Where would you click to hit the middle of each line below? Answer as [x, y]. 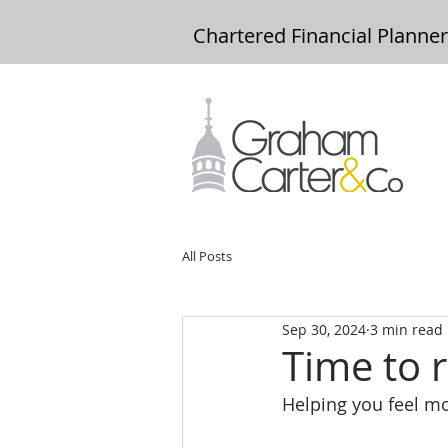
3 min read [406, 329]
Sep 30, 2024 [324, 329]
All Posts [207, 255]
